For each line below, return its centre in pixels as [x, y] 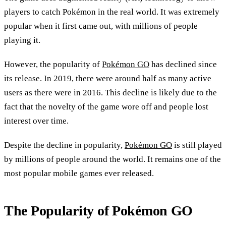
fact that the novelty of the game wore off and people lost [106, 107]
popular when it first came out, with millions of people [101, 26]
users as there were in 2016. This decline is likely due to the [110, 93]
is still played [197, 145]
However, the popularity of [53, 65]
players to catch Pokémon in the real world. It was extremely [112, 12]
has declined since [183, 65]
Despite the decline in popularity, [64, 145]
